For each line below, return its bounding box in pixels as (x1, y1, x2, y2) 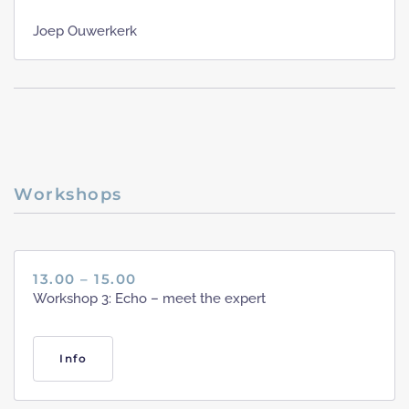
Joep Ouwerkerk (33, 23, 137, 40)
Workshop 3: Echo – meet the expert (33, 290, 266, 308)
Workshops (14, 184, 122, 205)
